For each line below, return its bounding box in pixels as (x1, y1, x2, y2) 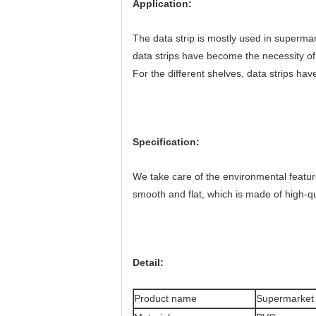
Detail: (133, 257, 164, 268)
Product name (134, 293, 197, 304)
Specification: (133, 136, 200, 147)
